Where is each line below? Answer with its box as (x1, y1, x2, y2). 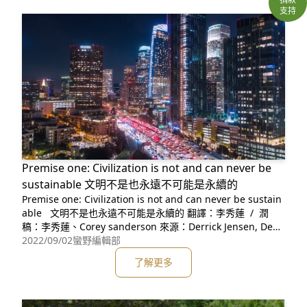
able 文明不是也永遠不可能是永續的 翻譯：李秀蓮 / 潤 (22, 206, 45, 219)
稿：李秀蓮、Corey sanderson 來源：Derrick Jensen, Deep (22, 219, 160, 233)
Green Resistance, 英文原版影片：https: (110, 233, 204, 247)
